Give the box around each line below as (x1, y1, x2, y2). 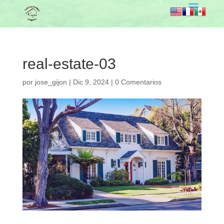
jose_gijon (34, 78, 67, 86)
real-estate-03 (22, 55, 116, 72)
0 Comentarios (114, 78, 161, 86)
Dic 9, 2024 (72, 78, 109, 86)
